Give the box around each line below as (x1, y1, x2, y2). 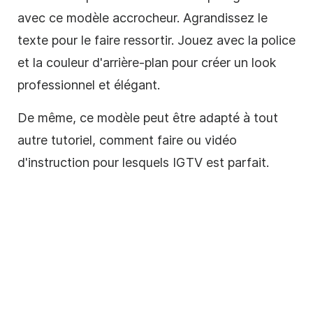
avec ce (17, 10, 66, 25)
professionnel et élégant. (17, 77, 160, 92)
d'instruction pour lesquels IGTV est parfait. (17, 154, 269, 170)
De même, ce (17, 110, 97, 125)
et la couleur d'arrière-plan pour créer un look (17, 54, 276, 70)
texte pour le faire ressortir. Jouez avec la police (17, 32, 296, 48)
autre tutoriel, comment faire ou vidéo (17, 132, 237, 147)
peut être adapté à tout (140, 110, 278, 125)
